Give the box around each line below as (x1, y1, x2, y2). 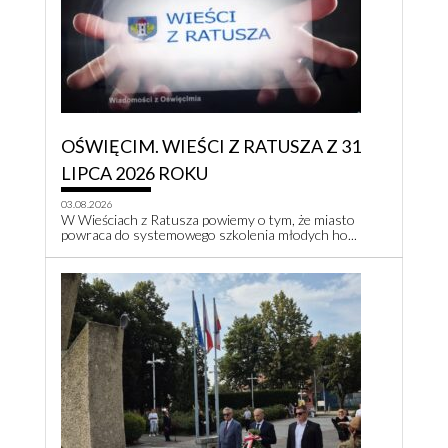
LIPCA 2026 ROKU (61, 162, 208, 185)
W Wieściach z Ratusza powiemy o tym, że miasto (61, 211, 355, 229)
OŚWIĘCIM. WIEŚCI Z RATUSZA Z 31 (61, 135, 361, 158)
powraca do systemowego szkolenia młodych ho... (61, 226, 357, 244)
